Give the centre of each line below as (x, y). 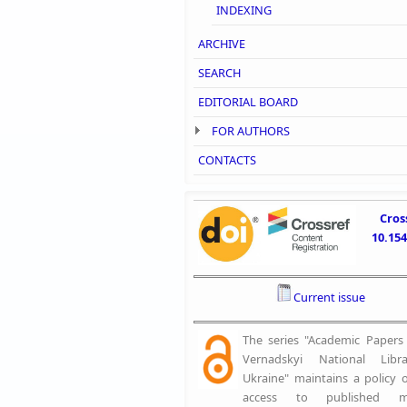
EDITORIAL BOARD (248, 101)
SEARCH (219, 72)
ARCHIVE (222, 43)
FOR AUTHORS (251, 130)
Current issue (329, 298)
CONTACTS (227, 159)
